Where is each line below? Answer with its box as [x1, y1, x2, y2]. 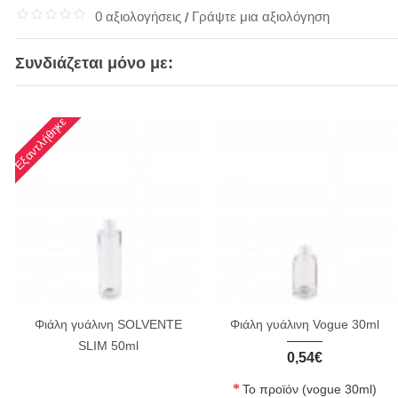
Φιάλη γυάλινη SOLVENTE [35, 316, 182, 331]
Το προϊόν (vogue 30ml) [242, 381, 377, 396]
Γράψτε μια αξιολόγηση [192, 9, 330, 24]
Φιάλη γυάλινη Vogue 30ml [229, 316, 379, 331]
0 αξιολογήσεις [95, 9, 181, 24]
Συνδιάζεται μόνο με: [15, 54, 173, 72]
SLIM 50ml [78, 338, 139, 353]
